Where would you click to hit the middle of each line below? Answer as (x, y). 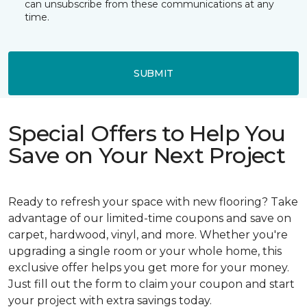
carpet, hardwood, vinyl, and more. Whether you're (148, 235)
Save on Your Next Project (147, 155)
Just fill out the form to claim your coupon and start (151, 284)
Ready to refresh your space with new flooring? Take (153, 202)
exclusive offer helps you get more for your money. (149, 268)
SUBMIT (153, 73)
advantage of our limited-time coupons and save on (150, 218)
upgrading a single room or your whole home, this (145, 251)
